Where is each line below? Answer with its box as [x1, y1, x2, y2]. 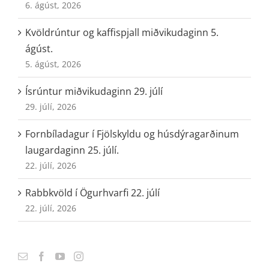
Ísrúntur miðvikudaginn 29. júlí [25, 84, 163, 98]
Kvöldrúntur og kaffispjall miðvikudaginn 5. [25, 25, 219, 39]
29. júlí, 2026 [25, 100, 76, 112]
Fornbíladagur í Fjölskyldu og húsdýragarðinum [25, 127, 239, 141]
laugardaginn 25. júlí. [25, 143, 119, 157]
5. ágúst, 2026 [25, 58, 81, 70]
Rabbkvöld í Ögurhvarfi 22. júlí [25, 186, 160, 199]
